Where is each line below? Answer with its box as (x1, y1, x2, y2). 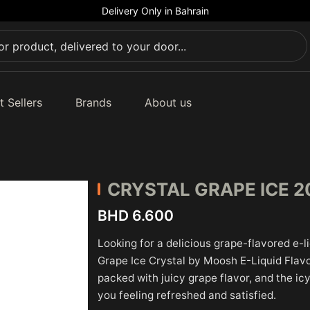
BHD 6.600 (98, 206, 174, 224)
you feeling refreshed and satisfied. (98, 289, 276, 302)
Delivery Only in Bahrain (101, 5, 209, 17)
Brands (75, 95, 111, 109)
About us (144, 95, 192, 109)
